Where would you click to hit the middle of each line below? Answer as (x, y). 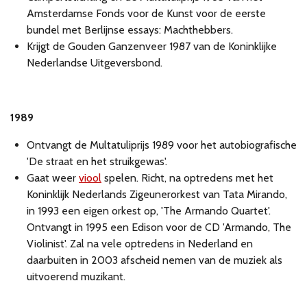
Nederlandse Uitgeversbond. (95, 63)
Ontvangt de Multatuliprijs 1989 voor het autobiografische (162, 145)
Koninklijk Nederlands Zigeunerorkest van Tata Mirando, (157, 195)
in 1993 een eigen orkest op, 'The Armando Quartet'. (149, 211)
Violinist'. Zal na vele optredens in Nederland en (140, 244)
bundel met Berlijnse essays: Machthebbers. (130, 30)
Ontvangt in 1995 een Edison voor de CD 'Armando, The (159, 228)
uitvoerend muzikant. (76, 277)
